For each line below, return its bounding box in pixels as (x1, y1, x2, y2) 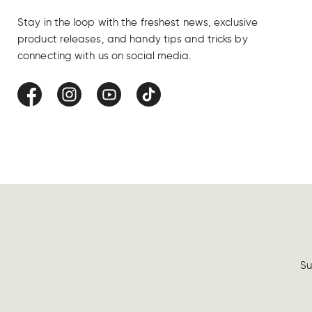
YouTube (96, 95, 135, 108)
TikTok (136, 95, 164, 108)
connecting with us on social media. (17, 49, 192, 63)
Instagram (56, 95, 103, 108)
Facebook (17, 95, 62, 108)
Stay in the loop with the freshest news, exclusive (17, 16, 258, 29)
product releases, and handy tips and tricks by (17, 33, 248, 46)
